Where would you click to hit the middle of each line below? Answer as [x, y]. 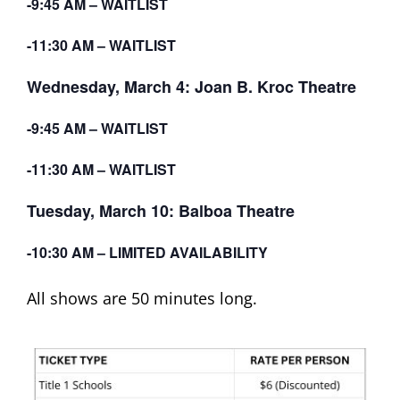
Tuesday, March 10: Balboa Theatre [160, 210]
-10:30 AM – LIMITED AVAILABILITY [147, 252]
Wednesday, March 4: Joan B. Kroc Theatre [191, 86]
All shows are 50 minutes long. [142, 298]
